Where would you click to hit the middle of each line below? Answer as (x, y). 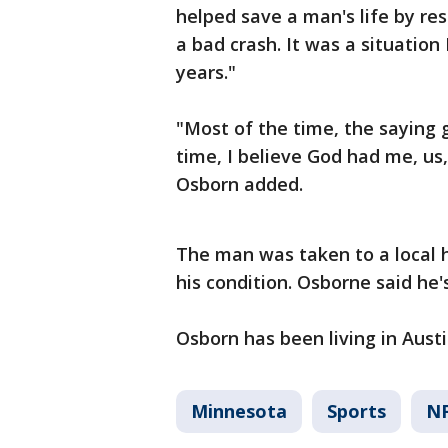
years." (206, 72)
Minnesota (239, 411)
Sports (356, 411)
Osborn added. (239, 184)
